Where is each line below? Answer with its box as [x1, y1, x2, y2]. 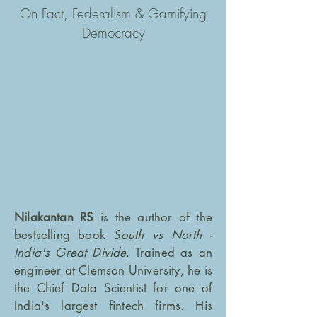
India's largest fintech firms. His [14, 298, 212, 313]
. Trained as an [126, 245, 212, 260]
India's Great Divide [14, 245, 127, 260]
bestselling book [14, 227, 114, 243]
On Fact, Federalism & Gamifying [20, 4, 207, 23]
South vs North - [113, 227, 212, 243]
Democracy [81, 23, 145, 42]
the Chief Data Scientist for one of [14, 280, 212, 296]
